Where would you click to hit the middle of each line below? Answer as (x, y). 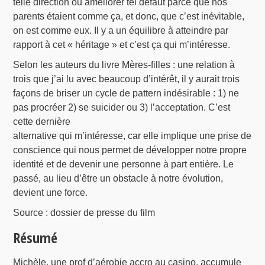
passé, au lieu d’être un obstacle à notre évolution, (118, 178)
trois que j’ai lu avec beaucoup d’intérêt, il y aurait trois (127, 79)
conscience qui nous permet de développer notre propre (130, 150)
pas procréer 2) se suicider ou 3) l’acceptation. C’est (122, 107)
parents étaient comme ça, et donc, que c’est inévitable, (129, 16)
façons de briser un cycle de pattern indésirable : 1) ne (126, 93)
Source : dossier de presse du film (84, 212)
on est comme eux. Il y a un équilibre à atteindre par (121, 30)
